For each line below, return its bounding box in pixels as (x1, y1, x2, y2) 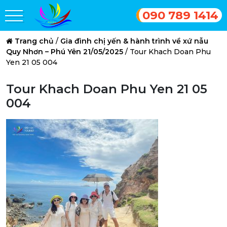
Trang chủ (15, 36, 54, 46)
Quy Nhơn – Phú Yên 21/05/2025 (6, 47, 123, 56)
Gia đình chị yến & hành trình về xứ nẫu (60, 36, 208, 46)
